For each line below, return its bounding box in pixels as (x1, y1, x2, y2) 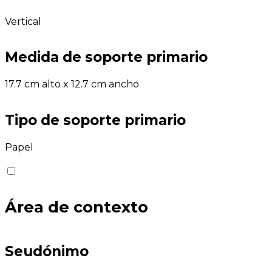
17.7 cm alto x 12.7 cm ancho (5, 78, 139, 90)
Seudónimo (5, 243, 89, 260)
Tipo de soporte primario (5, 111, 186, 129)
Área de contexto (5, 197, 148, 217)
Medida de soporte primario (5, 49, 208, 66)
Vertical (5, 16, 41, 28)
